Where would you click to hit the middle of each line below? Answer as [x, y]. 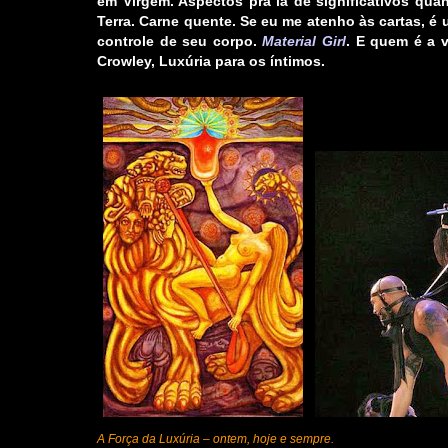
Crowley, [128, 61]
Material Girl [304, 41]
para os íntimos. [268, 61]
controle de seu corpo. [180, 41]
